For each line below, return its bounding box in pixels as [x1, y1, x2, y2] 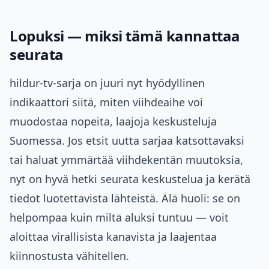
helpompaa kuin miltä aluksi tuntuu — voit [10, 210, 229, 225]
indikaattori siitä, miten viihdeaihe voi [10, 95, 203, 110]
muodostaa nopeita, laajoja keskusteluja [10, 114, 217, 129]
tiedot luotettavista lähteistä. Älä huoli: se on [10, 191, 240, 206]
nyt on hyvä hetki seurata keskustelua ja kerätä [10, 172, 250, 187]
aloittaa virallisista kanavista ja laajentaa [10, 229, 217, 244]
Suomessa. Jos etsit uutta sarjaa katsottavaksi [10, 133, 244, 148]
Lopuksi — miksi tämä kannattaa [10, 26, 240, 46]
